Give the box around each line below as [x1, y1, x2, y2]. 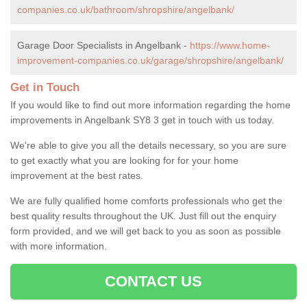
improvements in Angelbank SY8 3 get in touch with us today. [10, 114, 274, 125]
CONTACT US [104, 272, 203, 290]
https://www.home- [190, 39, 270, 51]
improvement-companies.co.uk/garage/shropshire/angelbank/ [17, 54, 284, 66]
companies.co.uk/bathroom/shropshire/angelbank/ [17, 3, 234, 15]
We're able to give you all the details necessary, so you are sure [10, 139, 286, 151]
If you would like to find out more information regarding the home [10, 99, 291, 110]
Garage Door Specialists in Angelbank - [17, 39, 190, 51]
